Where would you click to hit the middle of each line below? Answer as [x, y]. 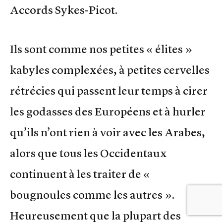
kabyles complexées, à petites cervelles [110, 70]
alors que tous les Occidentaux [88, 153]
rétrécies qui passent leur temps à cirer [109, 91]
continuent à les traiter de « [80, 174]
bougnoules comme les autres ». [92, 195]
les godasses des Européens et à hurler [108, 112]
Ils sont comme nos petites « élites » [101, 49]
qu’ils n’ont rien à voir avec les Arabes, [108, 133]
